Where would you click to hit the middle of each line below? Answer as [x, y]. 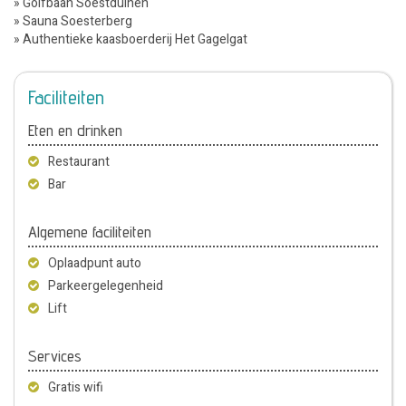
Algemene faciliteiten [90, 231]
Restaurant [79, 161]
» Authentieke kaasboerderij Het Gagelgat [130, 39]
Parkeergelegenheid [106, 285]
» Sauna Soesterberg [73, 21]
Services [55, 355]
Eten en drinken [75, 130]
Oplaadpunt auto [95, 263]
